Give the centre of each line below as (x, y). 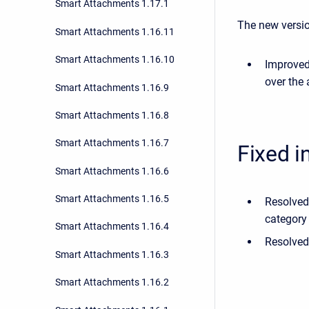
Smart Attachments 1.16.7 (112, 143)
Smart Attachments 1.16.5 (112, 199)
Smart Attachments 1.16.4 (112, 227)
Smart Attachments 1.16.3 (112, 254)
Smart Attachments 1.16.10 (115, 60)
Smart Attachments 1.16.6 (112, 171)
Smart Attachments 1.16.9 (112, 87)
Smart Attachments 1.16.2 (112, 282)
